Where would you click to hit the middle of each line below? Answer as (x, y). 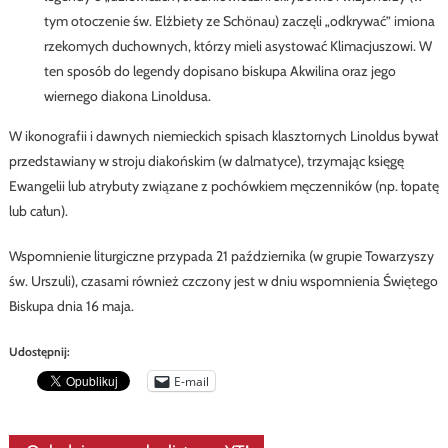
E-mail (191, 381)
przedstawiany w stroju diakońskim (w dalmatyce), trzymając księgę (206, 161)
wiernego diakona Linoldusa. (127, 96)
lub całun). (38, 211)
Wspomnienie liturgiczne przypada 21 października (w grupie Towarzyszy (221, 256)
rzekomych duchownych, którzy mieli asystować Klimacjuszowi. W (237, 46)
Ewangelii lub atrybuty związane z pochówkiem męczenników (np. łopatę (223, 186)
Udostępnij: (39, 352)
